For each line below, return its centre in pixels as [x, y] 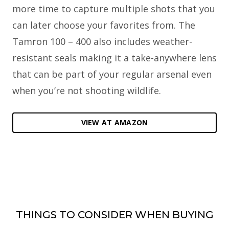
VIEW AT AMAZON [114, 122]
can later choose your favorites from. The [104, 25]
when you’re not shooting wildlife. [87, 90]
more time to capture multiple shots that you [114, 8]
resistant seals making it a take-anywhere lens [114, 58]
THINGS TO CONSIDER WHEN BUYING [114, 214]
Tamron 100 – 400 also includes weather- [102, 41]
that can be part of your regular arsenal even [112, 74]
